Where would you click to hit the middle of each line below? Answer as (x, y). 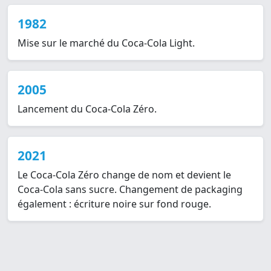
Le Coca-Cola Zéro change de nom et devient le (124, 175)
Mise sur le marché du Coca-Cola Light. (106, 43)
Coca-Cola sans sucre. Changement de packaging (130, 190)
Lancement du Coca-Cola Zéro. (87, 109)
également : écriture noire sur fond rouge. (114, 204)
